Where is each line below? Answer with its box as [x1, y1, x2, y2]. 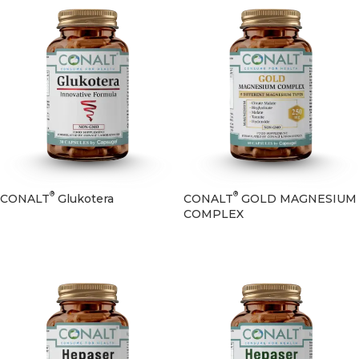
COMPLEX [184, 206, 244, 221]
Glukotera [54, 191, 114, 206]
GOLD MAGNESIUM [238, 191, 357, 206]
